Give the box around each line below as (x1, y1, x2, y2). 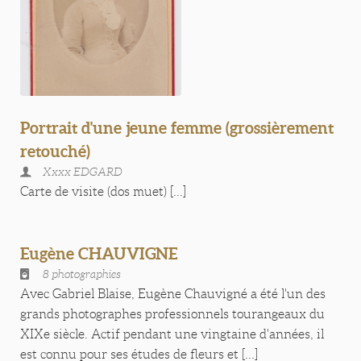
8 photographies (43, 268, 121, 280)
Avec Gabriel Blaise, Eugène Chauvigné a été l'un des (20, 287, 326, 301)
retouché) (20, 142, 90, 160)
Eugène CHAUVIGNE (20, 244, 177, 263)
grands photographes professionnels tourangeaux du (20, 307, 325, 321)
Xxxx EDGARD (43, 165, 122, 178)
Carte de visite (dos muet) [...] (20, 185, 186, 198)
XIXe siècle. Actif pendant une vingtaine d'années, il (20, 327, 324, 341)
